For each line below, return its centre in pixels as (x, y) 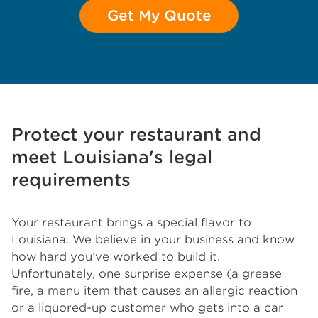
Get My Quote (159, 16)
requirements (71, 180)
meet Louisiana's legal (112, 157)
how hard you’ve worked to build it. (116, 257)
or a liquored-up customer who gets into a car (147, 308)
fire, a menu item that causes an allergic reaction (154, 291)
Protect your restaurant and (136, 135)
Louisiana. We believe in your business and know (153, 240)
